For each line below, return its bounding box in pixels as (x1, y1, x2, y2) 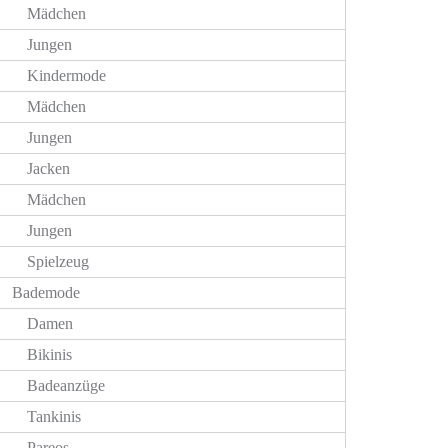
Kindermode (27, 67, 106, 84)
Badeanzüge (27, 377, 105, 394)
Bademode (12, 284, 80, 301)
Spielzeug (27, 253, 89, 270)
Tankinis (27, 408, 81, 425)
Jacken (27, 160, 70, 177)
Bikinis (27, 346, 72, 363)
